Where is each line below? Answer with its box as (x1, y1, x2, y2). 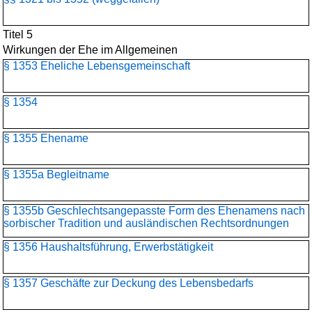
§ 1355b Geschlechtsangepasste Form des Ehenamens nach (3, 205, 305, 217)
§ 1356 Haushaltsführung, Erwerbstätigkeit (3, 241, 213, 253)
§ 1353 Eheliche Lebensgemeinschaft (3, 60, 190, 72)
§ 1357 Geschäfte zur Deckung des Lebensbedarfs (3, 277, 253, 289)
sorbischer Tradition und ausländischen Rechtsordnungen (3, 217, 289, 229)
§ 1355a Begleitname (3, 169, 109, 180)
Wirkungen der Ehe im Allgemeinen (3, 44, 178, 56)
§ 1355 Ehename (3, 132, 88, 144)
